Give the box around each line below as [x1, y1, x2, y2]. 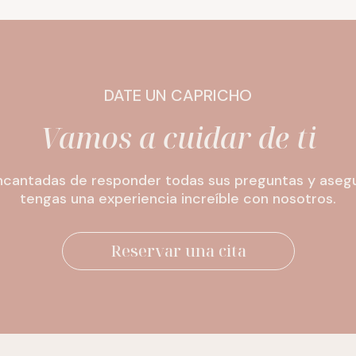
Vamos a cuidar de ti [40, 118, 316, 158]
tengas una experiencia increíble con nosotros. [20, 189, 336, 209]
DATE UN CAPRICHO [104, 85, 252, 106]
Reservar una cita [110, 239, 246, 261]
